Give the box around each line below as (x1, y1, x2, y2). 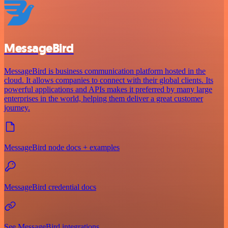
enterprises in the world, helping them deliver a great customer (4, 94, 203, 103)
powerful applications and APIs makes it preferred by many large (4, 85, 212, 94)
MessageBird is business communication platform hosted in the (4, 67, 206, 76)
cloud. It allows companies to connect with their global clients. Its (4, 76, 213, 85)
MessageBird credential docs (4, 183, 96, 192)
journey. (4, 103, 30, 112)
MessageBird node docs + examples (4, 143, 120, 152)
